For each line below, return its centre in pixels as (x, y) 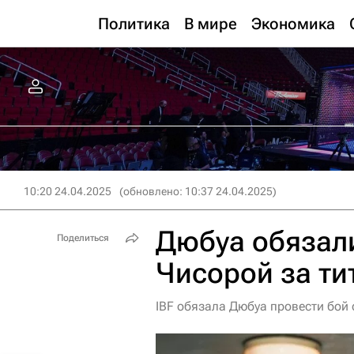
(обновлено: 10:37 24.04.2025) (198, 191)
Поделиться (83, 238)
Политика (134, 24)
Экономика (293, 24)
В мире (211, 24)
